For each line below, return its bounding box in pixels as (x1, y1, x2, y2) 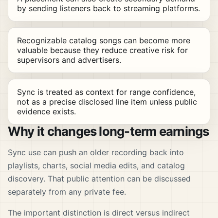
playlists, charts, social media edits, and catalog (8, 161, 185, 171)
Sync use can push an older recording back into (8, 147, 184, 158)
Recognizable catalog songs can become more (17, 36, 190, 46)
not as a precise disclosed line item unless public (17, 97, 197, 107)
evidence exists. (17, 107, 76, 117)
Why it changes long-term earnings (8, 124, 209, 139)
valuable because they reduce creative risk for (17, 45, 188, 55)
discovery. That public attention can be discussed (8, 174, 191, 184)
